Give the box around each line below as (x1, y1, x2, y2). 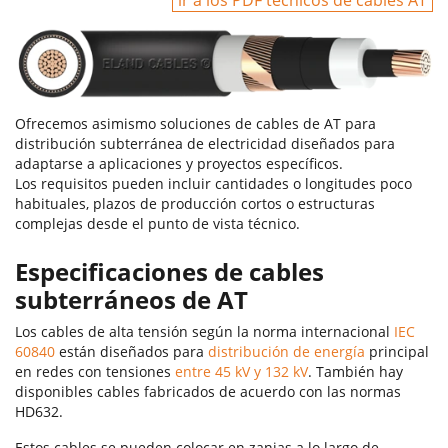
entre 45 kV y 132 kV (171, 362, 308, 382)
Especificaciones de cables (15, 255, 324, 289)
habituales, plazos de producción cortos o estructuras (15, 194, 375, 214)
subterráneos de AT (15, 283, 248, 317)
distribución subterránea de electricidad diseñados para (15, 134, 395, 154)
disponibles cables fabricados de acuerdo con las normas (15, 382, 401, 402)
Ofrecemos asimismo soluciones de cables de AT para (15, 114, 376, 134)
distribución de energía (208, 342, 365, 362)
